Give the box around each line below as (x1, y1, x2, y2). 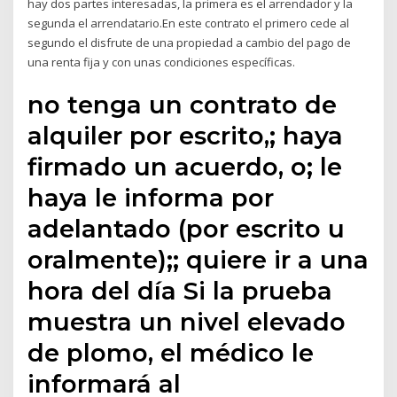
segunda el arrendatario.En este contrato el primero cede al (27, 14, 350, 31)
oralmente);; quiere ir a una (27, 245, 370, 276)
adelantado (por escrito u (27, 214, 346, 245)
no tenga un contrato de (27, 90, 338, 121)
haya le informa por (27, 183, 275, 214)
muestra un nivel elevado (27, 307, 346, 338)
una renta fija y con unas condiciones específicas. (27, 53, 296, 70)
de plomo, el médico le (27, 338, 315, 369)
